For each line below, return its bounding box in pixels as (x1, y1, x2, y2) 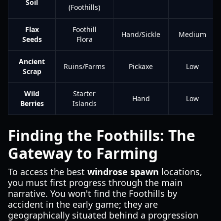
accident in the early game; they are (8, 198, 158, 210)
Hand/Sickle (121, 30, 160, 39)
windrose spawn (87, 166, 159, 178)
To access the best (8, 166, 87, 178)
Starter (73, 89, 96, 98)
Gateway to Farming (8, 143, 158, 163)
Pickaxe (129, 62, 153, 71)
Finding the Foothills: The (8, 125, 195, 146)
